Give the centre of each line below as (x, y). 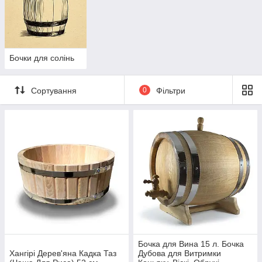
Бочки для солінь (42, 58)
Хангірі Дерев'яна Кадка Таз (63, 254)
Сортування (54, 90)
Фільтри (170, 90)
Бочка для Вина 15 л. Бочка (191, 244)
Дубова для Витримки (180, 254)
